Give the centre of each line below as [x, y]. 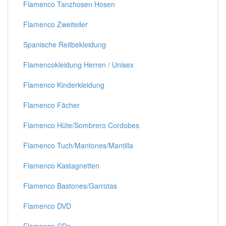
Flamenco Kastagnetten [61, 165]
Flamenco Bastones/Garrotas [70, 186]
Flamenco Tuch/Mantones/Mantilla [78, 145]
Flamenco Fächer [51, 105]
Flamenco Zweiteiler [55, 24]
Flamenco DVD [47, 206]
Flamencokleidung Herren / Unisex [78, 65]
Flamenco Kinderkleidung [64, 85]
